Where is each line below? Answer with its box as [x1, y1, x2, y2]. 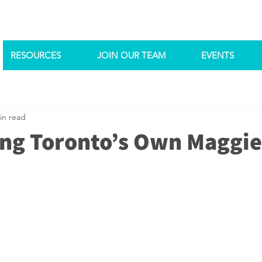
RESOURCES [11, 50, 61, 61]
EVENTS [201, 50, 234, 61]
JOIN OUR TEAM [97, 50, 166, 61]
